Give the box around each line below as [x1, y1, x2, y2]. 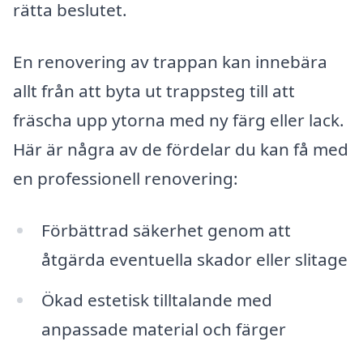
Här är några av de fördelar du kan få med [13, 138, 348, 161]
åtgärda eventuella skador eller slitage [41, 247, 348, 271]
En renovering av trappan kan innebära [13, 50, 327, 74]
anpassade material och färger [41, 317, 286, 340]
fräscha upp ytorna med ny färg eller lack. [13, 109, 344, 132]
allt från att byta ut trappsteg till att [13, 79, 295, 103]
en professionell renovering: [13, 167, 238, 190]
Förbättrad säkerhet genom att [41, 218, 291, 241]
